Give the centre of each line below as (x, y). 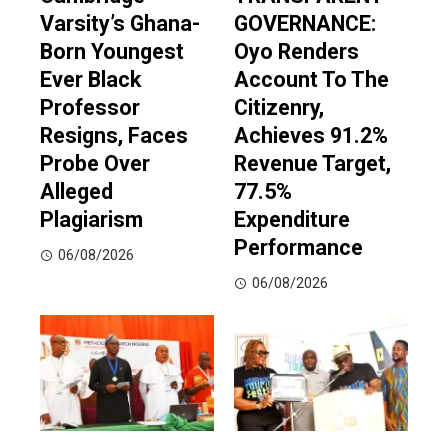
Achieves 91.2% (311, 136)
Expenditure (292, 220)
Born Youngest (112, 52)
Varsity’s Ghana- (120, 24)
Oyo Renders (296, 52)
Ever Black (90, 80)
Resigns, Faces (114, 136)
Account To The (311, 80)
